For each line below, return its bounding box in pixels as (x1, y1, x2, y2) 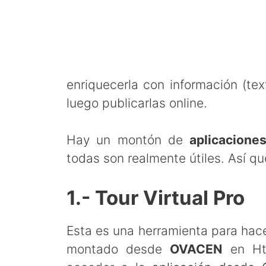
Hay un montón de (66, 132, 190, 147)
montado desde (66, 241, 170, 256)
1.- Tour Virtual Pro (66, 185, 245, 210)
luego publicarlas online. (66, 95, 207, 110)
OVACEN (170, 241, 223, 256)
